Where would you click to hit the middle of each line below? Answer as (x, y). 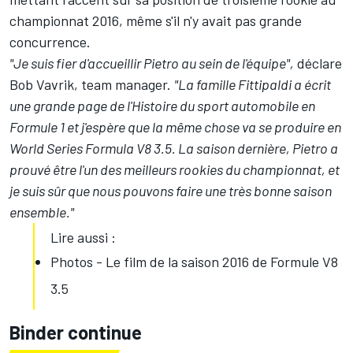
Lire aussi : (83, 238)
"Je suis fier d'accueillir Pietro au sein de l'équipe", (152, 63)
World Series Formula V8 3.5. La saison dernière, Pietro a (174, 149)
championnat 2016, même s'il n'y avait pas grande (156, 21)
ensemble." (42, 212)
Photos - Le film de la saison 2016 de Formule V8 (194, 262)
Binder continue (76, 333)
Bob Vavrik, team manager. (92, 85)
